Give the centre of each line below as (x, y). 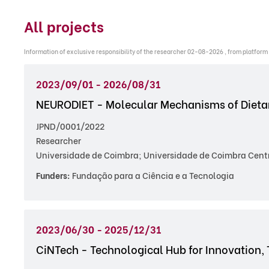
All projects (64, 26)
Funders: (53, 175)
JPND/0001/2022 (70, 126)
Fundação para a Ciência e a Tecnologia (152, 175)
